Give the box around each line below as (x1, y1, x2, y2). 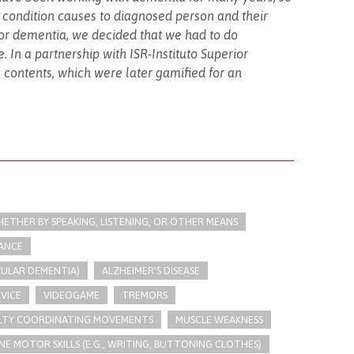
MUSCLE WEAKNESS (175, 314, 263, 326)
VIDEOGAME (43, 289, 100, 301)
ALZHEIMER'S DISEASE (101, 265, 200, 277)
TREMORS (121, 289, 168, 301)
